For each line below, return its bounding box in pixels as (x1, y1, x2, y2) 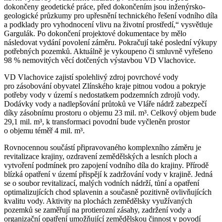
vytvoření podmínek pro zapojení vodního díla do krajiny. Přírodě (4, 161, 209, 169)
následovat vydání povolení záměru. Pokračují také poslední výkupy (4, 38, 217, 47)
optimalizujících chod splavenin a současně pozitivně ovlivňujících (4, 187, 212, 196)
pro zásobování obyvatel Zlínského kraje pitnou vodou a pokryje (4, 81, 206, 90)
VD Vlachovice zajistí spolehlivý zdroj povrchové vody (4, 72, 178, 81)
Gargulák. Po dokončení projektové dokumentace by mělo (4, 29, 186, 38)
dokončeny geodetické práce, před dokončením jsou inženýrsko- (4, 2, 205, 11)
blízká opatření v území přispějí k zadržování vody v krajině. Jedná (4, 169, 213, 178)
